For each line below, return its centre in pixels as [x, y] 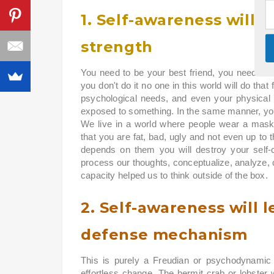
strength [121, 47]
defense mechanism [166, 235]
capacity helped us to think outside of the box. [176, 176]
